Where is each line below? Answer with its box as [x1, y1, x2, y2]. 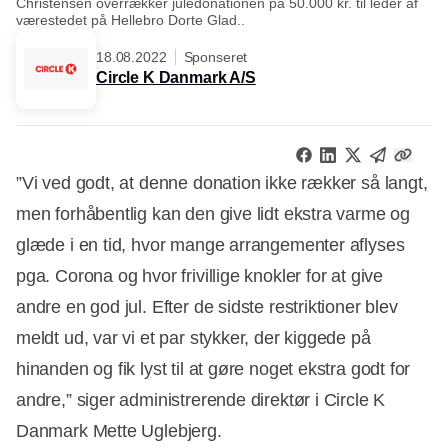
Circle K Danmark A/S [96, 68, 256, 86]
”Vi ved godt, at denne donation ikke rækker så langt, [16, 173, 428, 194]
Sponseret [183, 48, 248, 65]
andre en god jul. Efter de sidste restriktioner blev [16, 297, 398, 318]
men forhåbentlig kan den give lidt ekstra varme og [16, 204, 411, 225]
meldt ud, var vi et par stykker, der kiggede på [16, 328, 371, 349]
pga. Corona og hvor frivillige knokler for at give [16, 266, 384, 287]
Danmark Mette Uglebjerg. [16, 421, 222, 442]
